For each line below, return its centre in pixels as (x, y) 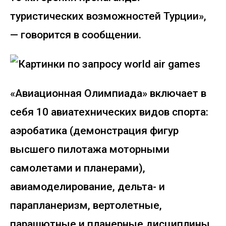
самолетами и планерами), (78, 168)
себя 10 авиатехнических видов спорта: (109, 112)
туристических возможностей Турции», (108, 16)
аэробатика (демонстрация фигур (94, 131)
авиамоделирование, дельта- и (88, 187)
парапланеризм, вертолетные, (86, 205)
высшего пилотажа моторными (90, 149)
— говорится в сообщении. (76, 35)
